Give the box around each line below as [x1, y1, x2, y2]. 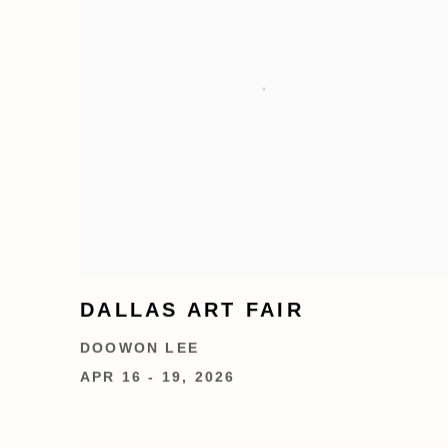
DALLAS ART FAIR [80, 298, 304, 321]
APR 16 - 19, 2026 [80, 369, 236, 385]
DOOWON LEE [80, 340, 200, 356]
